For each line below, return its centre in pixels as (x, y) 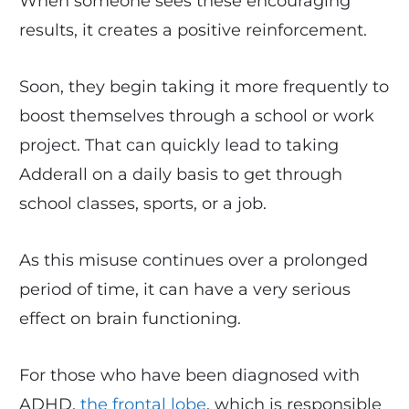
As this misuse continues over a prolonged (193, 260)
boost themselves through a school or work (196, 115)
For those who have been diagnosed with (189, 375)
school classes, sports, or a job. (142, 203)
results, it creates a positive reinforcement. (193, 30)
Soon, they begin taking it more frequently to (204, 86)
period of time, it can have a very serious (184, 289)
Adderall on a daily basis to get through (180, 174)
